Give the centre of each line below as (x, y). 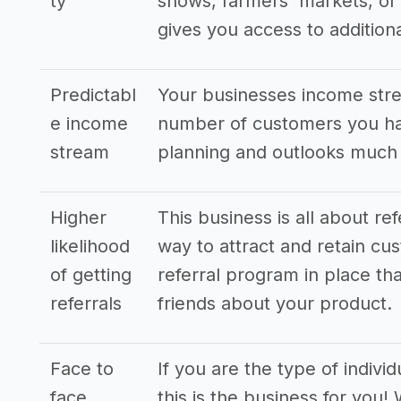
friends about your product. (275, 303)
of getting (91, 275)
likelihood (90, 246)
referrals (86, 303)
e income (89, 124)
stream (80, 152)
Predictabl (93, 95)
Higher (78, 218)
